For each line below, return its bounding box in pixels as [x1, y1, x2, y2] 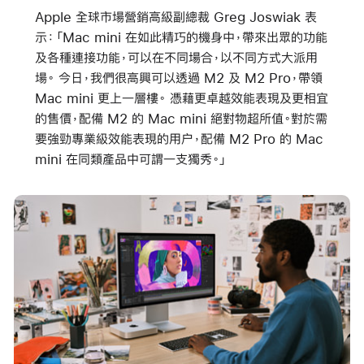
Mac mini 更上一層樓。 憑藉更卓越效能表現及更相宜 [34, 91, 328, 106]
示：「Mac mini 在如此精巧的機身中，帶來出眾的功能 [34, 30, 327, 45]
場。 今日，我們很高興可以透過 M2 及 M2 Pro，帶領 [34, 71, 323, 85]
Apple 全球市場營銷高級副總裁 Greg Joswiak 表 [34, 10, 317, 24]
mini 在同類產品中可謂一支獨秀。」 [34, 152, 227, 167]
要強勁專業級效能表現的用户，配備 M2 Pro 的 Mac [34, 132, 323, 146]
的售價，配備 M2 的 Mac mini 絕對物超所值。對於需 [34, 111, 327, 126]
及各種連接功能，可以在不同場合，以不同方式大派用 [34, 50, 318, 65]
